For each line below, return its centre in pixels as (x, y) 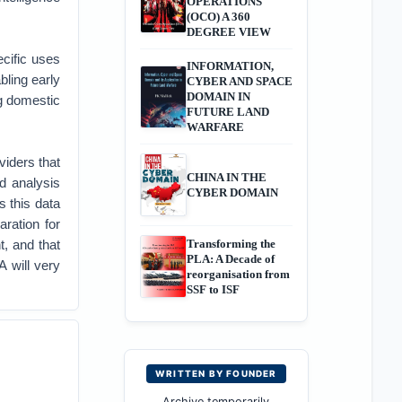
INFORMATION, (230, 66)
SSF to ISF (213, 289)
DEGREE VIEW (228, 32)
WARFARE (215, 127)
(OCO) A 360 (218, 17)
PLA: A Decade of (230, 259)
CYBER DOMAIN (232, 192)
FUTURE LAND (227, 112)
